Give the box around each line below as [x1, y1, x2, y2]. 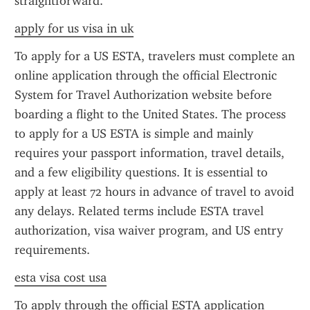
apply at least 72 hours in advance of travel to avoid [15, 184, 294, 199]
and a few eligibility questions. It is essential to [15, 165, 268, 180]
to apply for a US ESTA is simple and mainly [15, 126, 253, 141]
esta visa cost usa [15, 270, 107, 285]
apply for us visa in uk [15, 21, 134, 36]
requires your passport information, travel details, [15, 145, 284, 161]
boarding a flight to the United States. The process [15, 107, 286, 122]
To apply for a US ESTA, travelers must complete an [15, 48, 295, 64]
